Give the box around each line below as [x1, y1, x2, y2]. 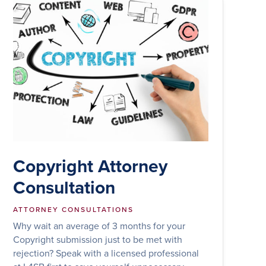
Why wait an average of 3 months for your [13, 218, 186, 232]
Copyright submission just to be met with [13, 232, 183, 246]
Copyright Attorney [13, 153, 168, 179]
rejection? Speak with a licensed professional [13, 246, 199, 259]
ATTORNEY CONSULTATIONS [13, 204, 134, 214]
